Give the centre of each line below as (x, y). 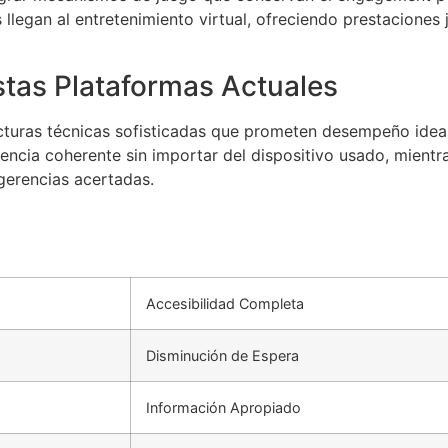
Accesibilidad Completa (225, 304)
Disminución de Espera (222, 356)
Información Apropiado (223, 408)
